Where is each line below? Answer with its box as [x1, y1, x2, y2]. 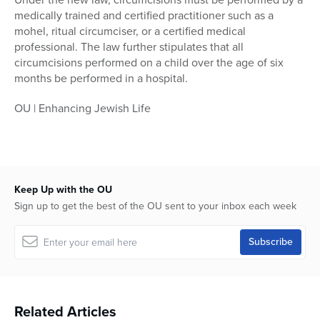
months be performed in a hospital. [14, 70, 188, 87]
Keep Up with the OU [14, 182, 112, 198]
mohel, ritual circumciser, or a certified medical [14, 23, 246, 40]
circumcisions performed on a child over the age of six [14, 54, 284, 71]
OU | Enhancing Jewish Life [14, 100, 151, 117]
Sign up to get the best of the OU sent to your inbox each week [14, 199, 296, 214]
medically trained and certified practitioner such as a [14, 7, 274, 24]
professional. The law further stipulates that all [14, 39, 244, 56]
